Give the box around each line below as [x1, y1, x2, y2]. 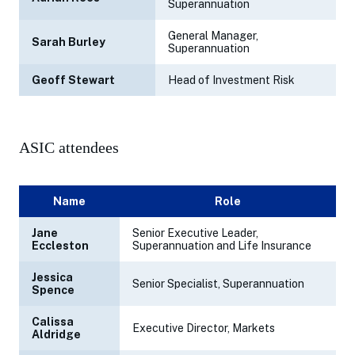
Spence [32, 284, 74, 297]
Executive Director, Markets [132, 322, 275, 335]
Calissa [32, 315, 74, 329]
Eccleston [32, 239, 89, 253]
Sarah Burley [32, 35, 105, 48]
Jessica [32, 271, 73, 284]
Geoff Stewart [32, 73, 115, 86]
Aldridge [32, 328, 81, 342]
